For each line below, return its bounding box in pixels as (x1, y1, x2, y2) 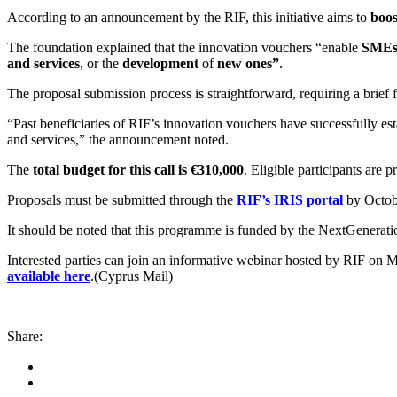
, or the (80, 55, 122, 71)
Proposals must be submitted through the (7, 191, 237, 207)
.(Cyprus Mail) (90, 268, 173, 284)
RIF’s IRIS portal (237, 191, 343, 207)
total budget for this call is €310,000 (33, 161, 244, 177)
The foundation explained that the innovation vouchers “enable (7, 39, 362, 55)
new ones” (217, 55, 279, 71)
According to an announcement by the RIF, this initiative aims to (7, 9, 367, 25)
